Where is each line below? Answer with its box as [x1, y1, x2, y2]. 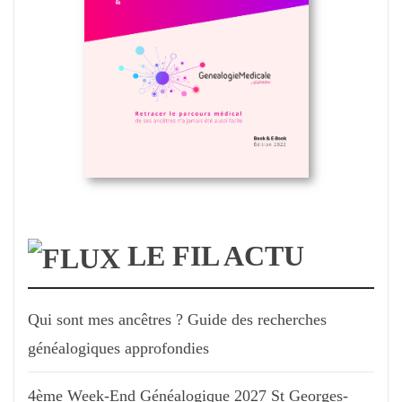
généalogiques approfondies [28, 339, 209, 358]
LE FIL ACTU [127, 239, 304, 272]
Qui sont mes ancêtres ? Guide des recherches [28, 310, 327, 329]
